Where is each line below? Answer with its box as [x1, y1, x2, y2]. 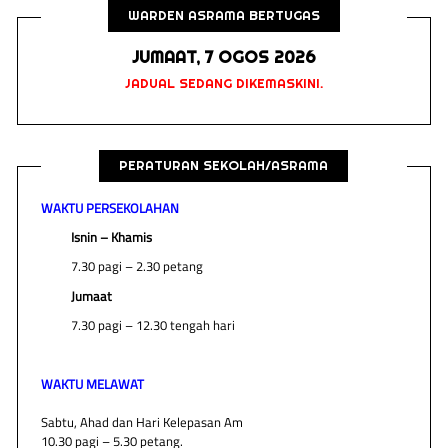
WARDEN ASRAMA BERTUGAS [127, 7, 320, 25]
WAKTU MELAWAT [41, 373, 145, 394]
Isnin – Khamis [71, 226, 153, 247]
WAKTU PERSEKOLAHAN [41, 197, 180, 218]
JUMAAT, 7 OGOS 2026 [131, 47, 316, 69]
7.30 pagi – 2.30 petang [71, 256, 204, 277]
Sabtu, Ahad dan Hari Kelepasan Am [41, 411, 244, 432]
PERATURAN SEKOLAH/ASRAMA [119, 156, 329, 174]
